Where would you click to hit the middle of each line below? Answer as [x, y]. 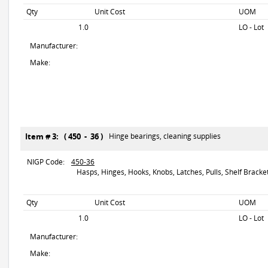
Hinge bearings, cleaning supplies [165, 136]
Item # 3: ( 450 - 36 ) [66, 136]
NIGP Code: [46, 162]
